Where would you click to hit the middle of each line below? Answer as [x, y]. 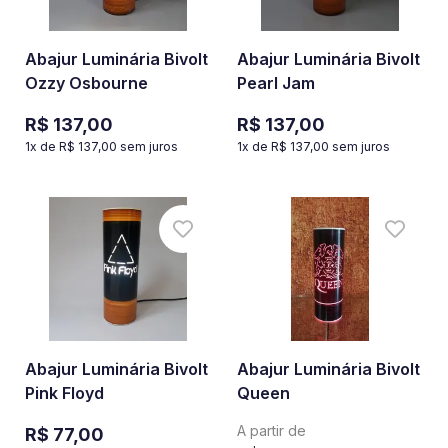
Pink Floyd [64, 393]
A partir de [271, 430]
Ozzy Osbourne [86, 83]
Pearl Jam [276, 83]
